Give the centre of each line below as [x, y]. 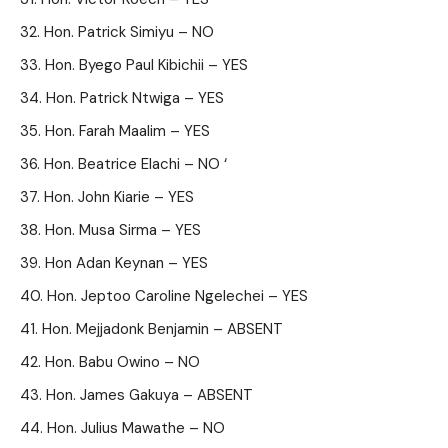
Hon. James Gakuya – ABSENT [149, 395]
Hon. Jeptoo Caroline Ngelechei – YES [177, 296]
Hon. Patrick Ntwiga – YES [135, 98]
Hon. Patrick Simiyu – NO [129, 32]
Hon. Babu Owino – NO [122, 362]
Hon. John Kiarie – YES [119, 197]
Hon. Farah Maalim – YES [127, 131]
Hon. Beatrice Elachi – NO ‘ [135, 164]
